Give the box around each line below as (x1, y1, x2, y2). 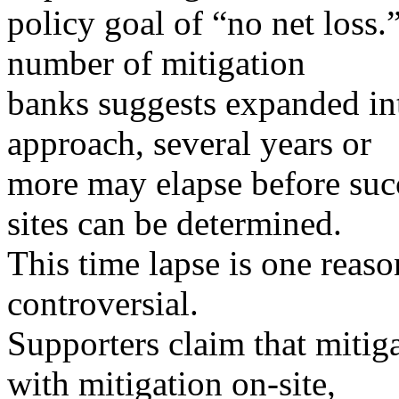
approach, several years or (7, 124, 371, 163)
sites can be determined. (7, 204, 342, 243)
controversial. (7, 284, 199, 323)
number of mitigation (7, 44, 305, 83)
